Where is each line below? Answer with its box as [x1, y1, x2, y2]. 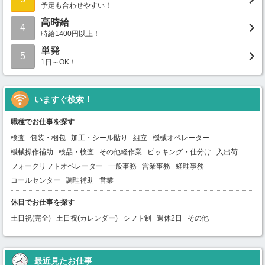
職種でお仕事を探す [11, 118, 75, 127]
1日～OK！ [41, 58, 76, 67]
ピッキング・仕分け [147, 148, 211, 157]
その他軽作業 [99, 148, 142, 157]
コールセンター [11, 176, 60, 185]
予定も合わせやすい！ [41, 1, 112, 10]
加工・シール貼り [71, 134, 128, 143]
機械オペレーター [153, 134, 209, 143]
